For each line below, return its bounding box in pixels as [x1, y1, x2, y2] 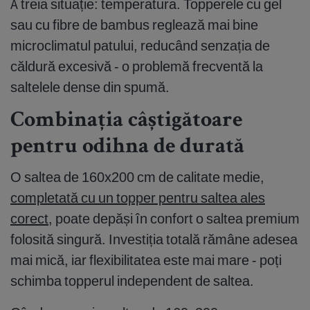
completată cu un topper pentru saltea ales [10, 189, 265, 207]
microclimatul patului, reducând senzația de [10, 37, 270, 55]
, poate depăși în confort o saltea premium [48, 210, 300, 228]
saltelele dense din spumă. [10, 78, 170, 96]
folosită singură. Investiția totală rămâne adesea [10, 230, 298, 248]
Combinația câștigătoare [10, 111, 242, 134]
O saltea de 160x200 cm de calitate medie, [10, 168, 264, 186]
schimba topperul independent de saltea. [10, 272, 254, 290]
